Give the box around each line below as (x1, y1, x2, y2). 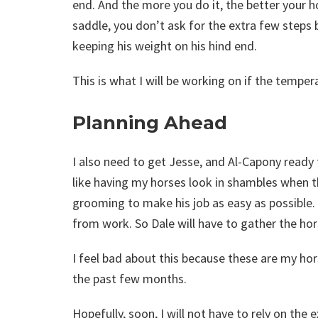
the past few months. (72, 270, 187, 287)
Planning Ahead (72, 111, 227, 135)
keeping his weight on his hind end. (72, 38, 260, 55)
